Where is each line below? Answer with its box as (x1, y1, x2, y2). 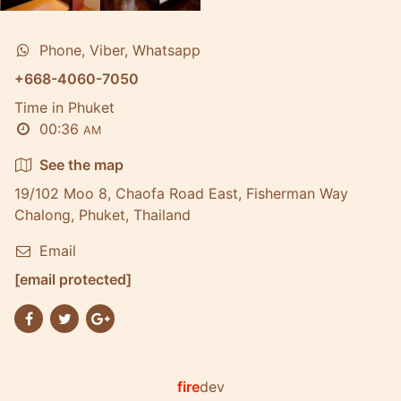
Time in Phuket (14, 98, 115, 116)
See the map (39, 156, 124, 174)
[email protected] (14, 270, 132, 288)
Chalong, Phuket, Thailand (14, 206, 191, 224)
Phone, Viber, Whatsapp (39, 41, 200, 59)
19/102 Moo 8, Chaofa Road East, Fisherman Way (14, 184, 348, 202)
